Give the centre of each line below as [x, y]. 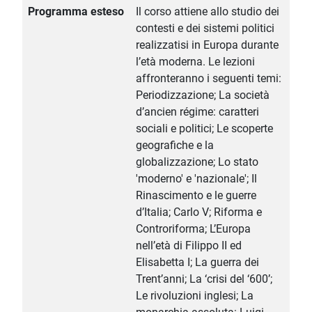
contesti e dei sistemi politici [205, 29]
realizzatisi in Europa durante [207, 45]
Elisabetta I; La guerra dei [197, 263]
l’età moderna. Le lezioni [195, 62]
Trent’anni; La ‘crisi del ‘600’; [204, 279]
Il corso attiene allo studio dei [208, 12]
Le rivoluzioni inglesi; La [195, 296]
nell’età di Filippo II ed [189, 246]
